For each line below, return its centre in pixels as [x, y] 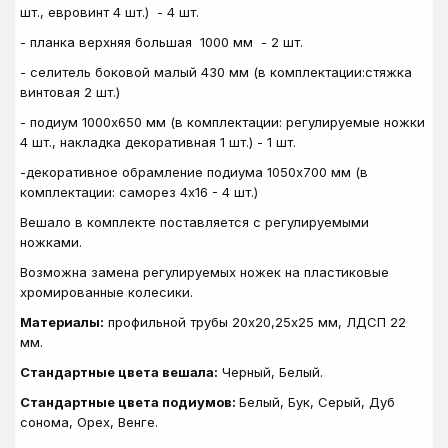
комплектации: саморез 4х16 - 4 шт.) [139, 192]
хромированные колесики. [106, 292]
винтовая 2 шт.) [70, 92]
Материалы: [62, 322]
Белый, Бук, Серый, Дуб [317, 402]
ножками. [51, 242]
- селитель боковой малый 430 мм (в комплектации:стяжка [216, 72]
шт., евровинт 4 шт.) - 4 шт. [111, 12]
